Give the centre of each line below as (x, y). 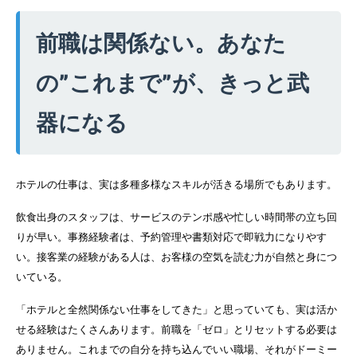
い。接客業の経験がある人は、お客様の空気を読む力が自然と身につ (177, 257)
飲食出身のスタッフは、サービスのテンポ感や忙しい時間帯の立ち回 (177, 218)
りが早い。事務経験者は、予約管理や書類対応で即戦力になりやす (171, 237)
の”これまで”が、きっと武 (173, 82)
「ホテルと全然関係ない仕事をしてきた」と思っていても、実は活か (177, 310)
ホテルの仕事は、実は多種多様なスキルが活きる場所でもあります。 (177, 184)
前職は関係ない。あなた (161, 43)
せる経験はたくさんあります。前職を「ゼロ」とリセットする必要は (177, 330)
